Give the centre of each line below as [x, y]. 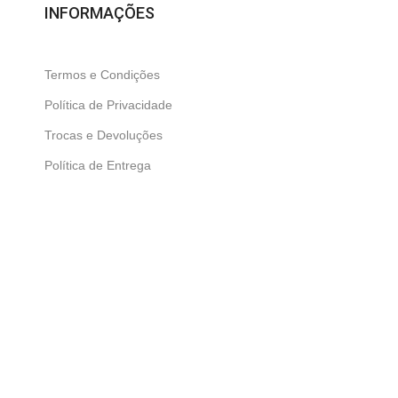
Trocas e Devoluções [103, 135]
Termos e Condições [102, 75]
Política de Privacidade [108, 105]
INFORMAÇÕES [99, 13]
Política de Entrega [97, 165]
